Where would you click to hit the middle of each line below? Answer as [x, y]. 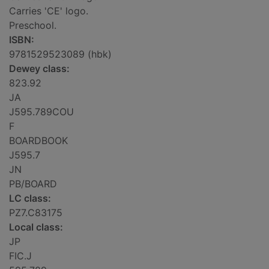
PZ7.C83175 [36, 213]
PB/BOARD [33, 184]
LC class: [30, 198]
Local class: [36, 227]
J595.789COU [41, 112]
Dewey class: [39, 69]
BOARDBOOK [38, 141]
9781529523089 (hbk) [60, 54]
